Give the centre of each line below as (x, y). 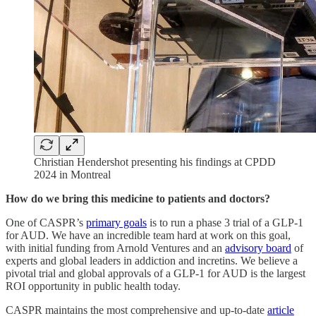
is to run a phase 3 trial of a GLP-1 (225, 222)
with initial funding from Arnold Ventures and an (115, 248)
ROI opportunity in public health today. (93, 286)
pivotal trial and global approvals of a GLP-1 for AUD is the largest (156, 273)
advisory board (258, 248)
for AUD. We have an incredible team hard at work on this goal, (148, 235)
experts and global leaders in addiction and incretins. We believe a (152, 260)
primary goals (116, 222)
